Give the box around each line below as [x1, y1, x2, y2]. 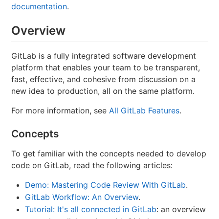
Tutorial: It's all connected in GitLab [25, 204, 156, 214]
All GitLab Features [109, 105, 179, 115]
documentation [11, 1, 67, 12]
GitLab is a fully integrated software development [11, 50, 196, 61]
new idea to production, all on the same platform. [11, 86, 195, 96]
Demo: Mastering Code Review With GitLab [25, 179, 186, 190]
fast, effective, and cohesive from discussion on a [11, 74, 196, 84]
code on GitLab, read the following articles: [11, 160, 173, 170]
